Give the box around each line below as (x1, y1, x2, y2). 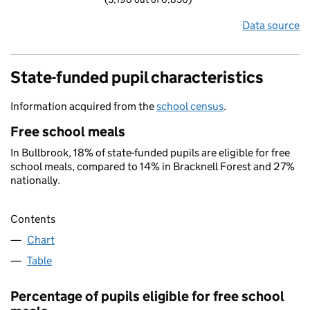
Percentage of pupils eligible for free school (10, 288, 284, 305)
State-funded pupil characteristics (10, 67, 264, 87)
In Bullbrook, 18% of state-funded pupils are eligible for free (10, 146, 290, 159)
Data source (242, 19, 300, 32)
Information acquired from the (10, 100, 156, 113)
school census (156, 100, 224, 113)
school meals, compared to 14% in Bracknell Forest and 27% (10, 160, 295, 173)
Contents (10, 212, 55, 226)
